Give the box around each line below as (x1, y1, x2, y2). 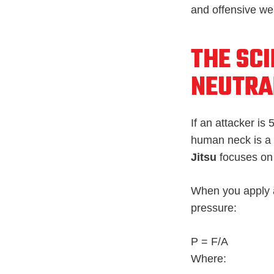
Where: (191, 252, 226, 265)
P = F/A (191, 235, 228, 248)
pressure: (191, 201, 237, 214)
